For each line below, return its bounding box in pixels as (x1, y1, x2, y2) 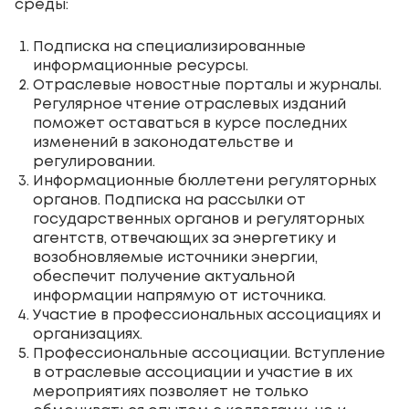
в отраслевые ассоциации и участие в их (33, 365, 352, 380)
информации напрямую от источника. (33, 288, 326, 303)
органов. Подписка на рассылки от (33, 193, 306, 207)
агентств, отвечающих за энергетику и (33, 231, 336, 246)
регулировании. (33, 154, 155, 169)
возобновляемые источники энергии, (33, 250, 318, 265)
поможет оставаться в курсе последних (33, 116, 347, 131)
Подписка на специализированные (33, 39, 306, 54)
